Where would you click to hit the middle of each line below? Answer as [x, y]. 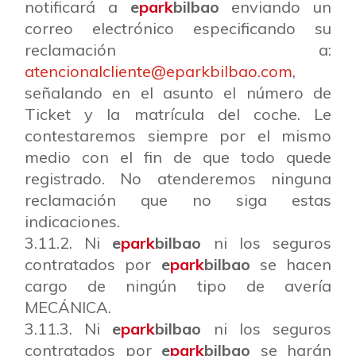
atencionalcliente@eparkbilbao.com [159, 71]
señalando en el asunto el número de [178, 93]
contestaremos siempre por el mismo [178, 135]
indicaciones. [72, 221]
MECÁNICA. [68, 307]
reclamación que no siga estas [178, 200]
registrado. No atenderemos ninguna [178, 178]
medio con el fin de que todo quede [178, 157]
